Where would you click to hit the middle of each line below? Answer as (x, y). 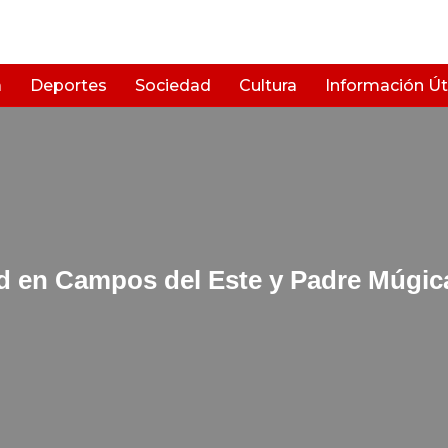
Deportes (68, 85)
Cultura (268, 85)
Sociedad (173, 85)
